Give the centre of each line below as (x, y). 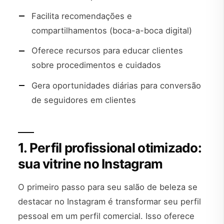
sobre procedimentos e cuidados (96, 65)
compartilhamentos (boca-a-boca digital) (112, 31)
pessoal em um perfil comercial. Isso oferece (106, 216)
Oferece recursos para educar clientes (107, 51)
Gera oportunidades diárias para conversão (116, 85)
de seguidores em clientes (84, 100)
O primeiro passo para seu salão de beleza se (108, 187)
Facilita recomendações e (82, 16)
